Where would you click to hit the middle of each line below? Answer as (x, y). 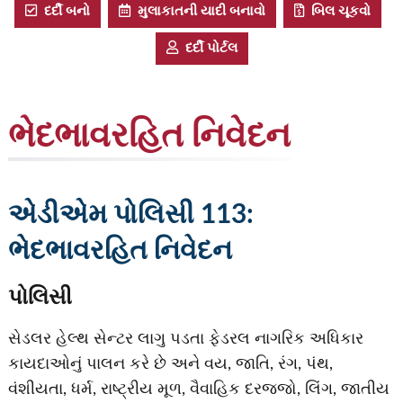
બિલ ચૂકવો (337, 12)
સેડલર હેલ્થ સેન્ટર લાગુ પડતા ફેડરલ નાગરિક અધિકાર (185, 339)
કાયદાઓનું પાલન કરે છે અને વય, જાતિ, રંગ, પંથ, (170, 364)
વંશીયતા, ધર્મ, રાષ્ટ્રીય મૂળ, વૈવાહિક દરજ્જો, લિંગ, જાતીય (198, 390)
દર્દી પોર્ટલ (207, 49)
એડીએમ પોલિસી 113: (130, 215)
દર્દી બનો (63, 12)
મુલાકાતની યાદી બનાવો (198, 12)
